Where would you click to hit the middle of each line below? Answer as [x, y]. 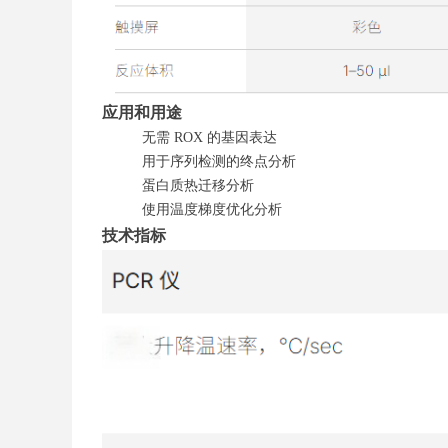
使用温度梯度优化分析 [212, 209]
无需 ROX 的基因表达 [209, 137]
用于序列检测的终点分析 [219, 161]
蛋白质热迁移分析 [198, 185]
